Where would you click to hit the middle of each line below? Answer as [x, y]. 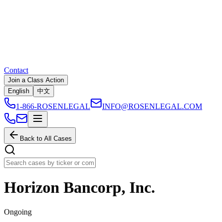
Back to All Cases [46, 139]
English [19, 91]
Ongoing [18, 212]
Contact [16, 70]
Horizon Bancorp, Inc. [80, 188]
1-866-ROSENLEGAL [53, 106]
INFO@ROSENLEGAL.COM [152, 106]
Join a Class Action [36, 80]
